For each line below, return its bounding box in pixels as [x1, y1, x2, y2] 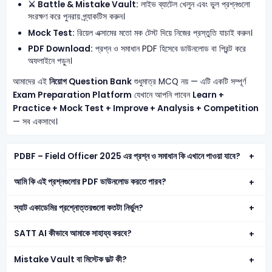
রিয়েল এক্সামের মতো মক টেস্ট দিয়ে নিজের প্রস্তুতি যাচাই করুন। [75, 27, 253, 39]
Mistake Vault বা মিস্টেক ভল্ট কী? [14, 254, 127, 266]
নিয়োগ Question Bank [49, 75, 132, 87]
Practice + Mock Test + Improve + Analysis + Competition [12, 102, 259, 114]
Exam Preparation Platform [12, 89, 132, 101]
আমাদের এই [12, 75, 49, 87]
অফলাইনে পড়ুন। [28, 55, 73, 67]
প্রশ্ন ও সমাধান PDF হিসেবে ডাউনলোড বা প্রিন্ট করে [93, 43, 246, 55]
